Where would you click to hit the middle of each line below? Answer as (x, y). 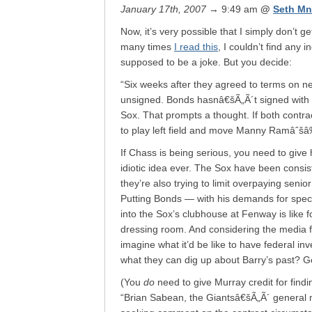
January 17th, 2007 (163, 9)
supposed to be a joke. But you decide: (206, 62)
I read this (196, 47)
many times (147, 47)
